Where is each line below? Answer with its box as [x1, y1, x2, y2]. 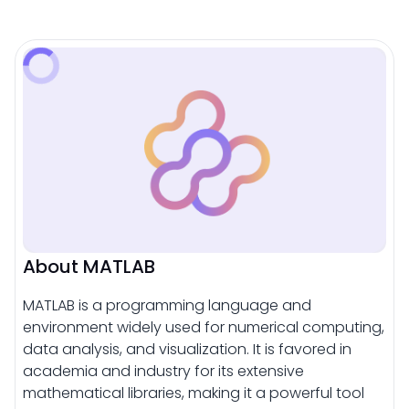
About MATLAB [23, 253, 155, 279]
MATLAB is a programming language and [23, 294, 311, 316]
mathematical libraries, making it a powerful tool [23, 382, 364, 404]
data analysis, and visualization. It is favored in [23, 338, 351, 360]
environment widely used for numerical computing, [23, 316, 384, 338]
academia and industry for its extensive [23, 360, 304, 382]
